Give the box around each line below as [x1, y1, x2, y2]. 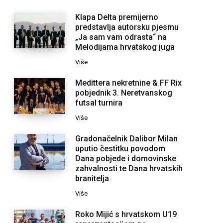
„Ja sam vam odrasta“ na [75, 32, 167, 42]
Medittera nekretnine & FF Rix [75, 78, 182, 88]
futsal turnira [75, 98, 123, 108]
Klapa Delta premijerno [75, 12, 159, 22]
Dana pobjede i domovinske [75, 153, 177, 163]
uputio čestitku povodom [75, 143, 166, 153]
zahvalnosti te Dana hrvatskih [75, 163, 183, 173]
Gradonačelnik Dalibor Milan [75, 133, 178, 143]
